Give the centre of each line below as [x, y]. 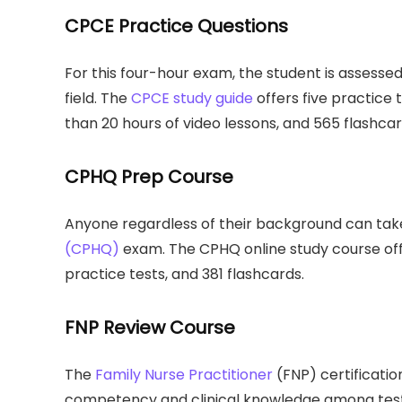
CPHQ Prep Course [149, 176]
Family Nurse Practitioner [184, 374]
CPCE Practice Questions [176, 26]
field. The [98, 98]
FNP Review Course [150, 327]
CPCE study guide [192, 98]
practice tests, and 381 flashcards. [184, 274]
